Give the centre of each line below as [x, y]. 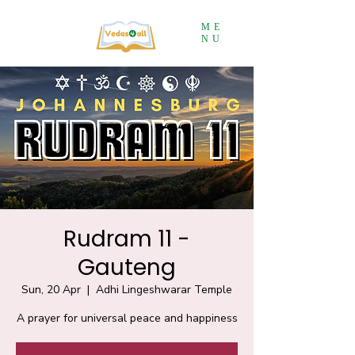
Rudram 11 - [127, 239]
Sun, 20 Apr [51, 290]
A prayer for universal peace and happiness [127, 318]
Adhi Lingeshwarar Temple [164, 290]
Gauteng [127, 267]
